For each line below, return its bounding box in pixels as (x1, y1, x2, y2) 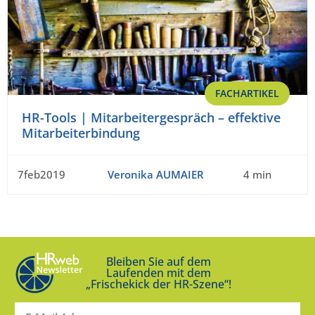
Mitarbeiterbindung (22, 124, 140, 141)
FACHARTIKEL (215, 86, 279, 100)
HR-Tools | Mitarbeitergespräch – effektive (22, 108, 281, 126)
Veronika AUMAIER (107, 167, 204, 181)
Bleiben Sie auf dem (105, 253, 211, 269)
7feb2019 (18, 167, 65, 181)
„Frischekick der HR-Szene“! (85, 276, 231, 292)
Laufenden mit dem (105, 264, 211, 281)
